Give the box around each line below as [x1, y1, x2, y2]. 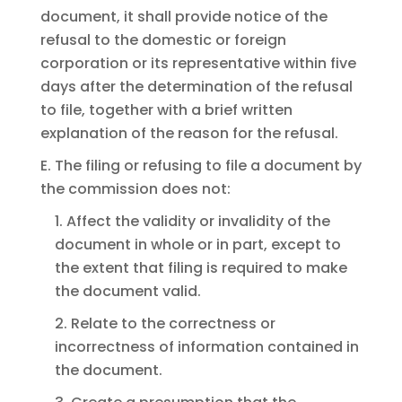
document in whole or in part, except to [54, 234, 341, 256]
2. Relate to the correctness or [54, 313, 275, 335]
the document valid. [54, 281, 201, 302]
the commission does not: [39, 179, 231, 200]
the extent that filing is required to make [54, 258, 347, 279]
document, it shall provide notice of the [39, 6, 328, 28]
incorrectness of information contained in [54, 336, 359, 358]
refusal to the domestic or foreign [39, 30, 286, 51]
